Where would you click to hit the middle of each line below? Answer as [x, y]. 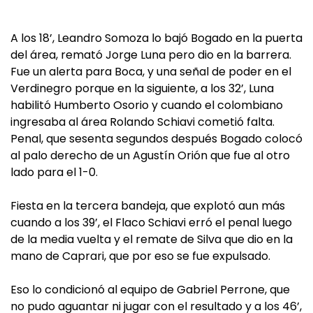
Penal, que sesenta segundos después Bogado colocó [156, 139]
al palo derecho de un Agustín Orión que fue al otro [150, 156]
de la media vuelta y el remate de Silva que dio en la [152, 240]
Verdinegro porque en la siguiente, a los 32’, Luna [142, 89]
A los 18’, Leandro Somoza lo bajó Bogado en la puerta [156, 38]
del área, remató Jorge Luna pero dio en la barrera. [151, 55]
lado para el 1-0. [54, 173]
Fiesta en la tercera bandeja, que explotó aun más [148, 206]
